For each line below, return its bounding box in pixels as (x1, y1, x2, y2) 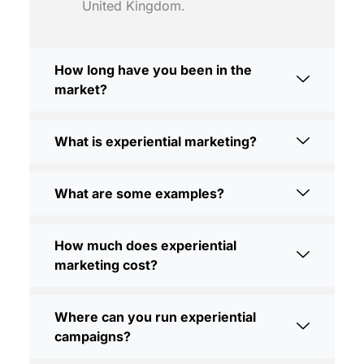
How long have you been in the (54, 62, 252, 79)
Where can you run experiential (54, 309, 256, 326)
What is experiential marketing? (54, 133, 257, 150)
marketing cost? (54, 257, 158, 274)
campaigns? (54, 328, 131, 345)
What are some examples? (54, 185, 224, 202)
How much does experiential (54, 237, 236, 254)
